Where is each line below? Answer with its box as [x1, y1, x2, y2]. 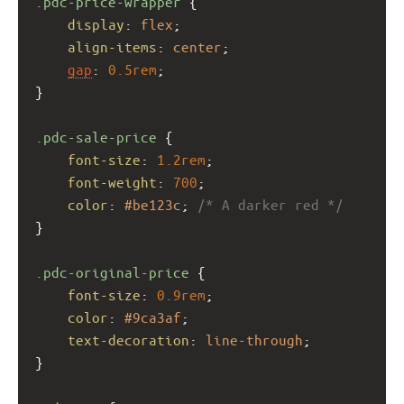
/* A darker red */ [197, 195, 344, 213]
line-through [206, 330, 303, 348]
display [68, 14, 124, 32]
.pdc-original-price [35, 262, 189, 280]
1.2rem [157, 150, 206, 168]
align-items [68, 37, 157, 55]
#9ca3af [124, 308, 181, 326]
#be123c [124, 195, 181, 213]
